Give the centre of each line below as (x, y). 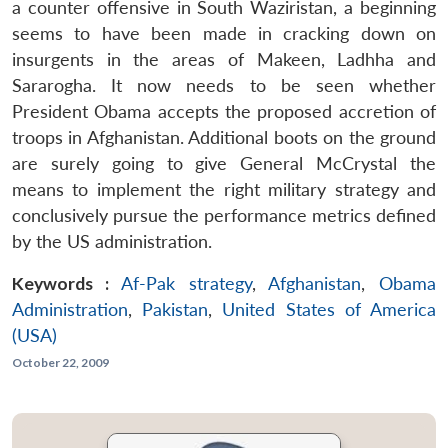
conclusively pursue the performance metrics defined (224, 215)
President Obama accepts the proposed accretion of (224, 111)
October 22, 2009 (60, 362)
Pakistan (175, 309)
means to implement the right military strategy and (224, 189)
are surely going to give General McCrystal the (224, 163)
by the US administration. (112, 241)
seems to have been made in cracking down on (224, 33)
